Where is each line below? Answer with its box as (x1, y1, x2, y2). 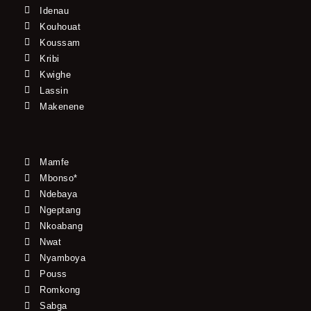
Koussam (40, 37, 81, 48)
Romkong (40, 285, 81, 296)
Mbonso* (40, 173, 78, 184)
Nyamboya (40, 253, 86, 264)
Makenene (40, 101, 85, 112)
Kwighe (40, 69, 72, 80)
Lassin (40, 85, 69, 96)
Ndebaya (40, 189, 78, 200)
